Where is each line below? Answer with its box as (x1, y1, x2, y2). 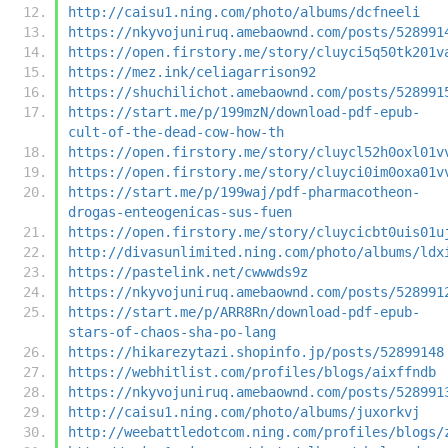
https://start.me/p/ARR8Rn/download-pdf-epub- (68, 303, 420, 320)
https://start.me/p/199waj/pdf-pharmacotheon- (68, 183, 420, 200)
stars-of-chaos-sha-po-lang (68, 323, 276, 340)
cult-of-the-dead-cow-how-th (68, 123, 284, 140)
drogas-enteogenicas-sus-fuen (68, 203, 292, 220)
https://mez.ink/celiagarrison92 (68, 63, 316, 80)
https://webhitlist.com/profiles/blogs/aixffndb (68, 363, 436, 380)
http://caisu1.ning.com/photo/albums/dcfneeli (68, 3, 420, 20)
